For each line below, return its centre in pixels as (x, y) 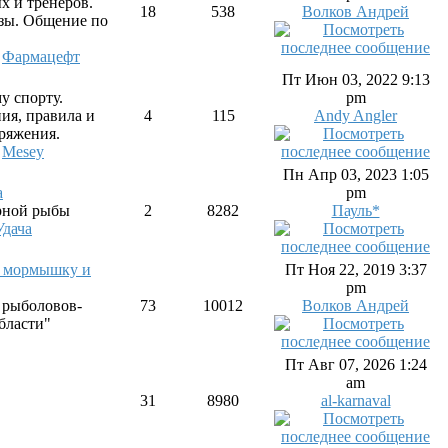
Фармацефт (41, 56)
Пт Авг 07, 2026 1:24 (355, 364)
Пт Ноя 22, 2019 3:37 (355, 269)
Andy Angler (355, 115)
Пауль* (355, 210)
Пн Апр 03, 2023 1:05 (355, 174)
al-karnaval (355, 400)
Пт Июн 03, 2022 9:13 (355, 79)
